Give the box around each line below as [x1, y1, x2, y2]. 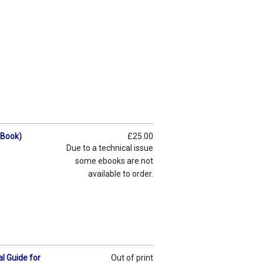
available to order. [88, 168, 153, 178]
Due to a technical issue [66, 143, 153, 153]
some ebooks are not [75, 156, 153, 166]
